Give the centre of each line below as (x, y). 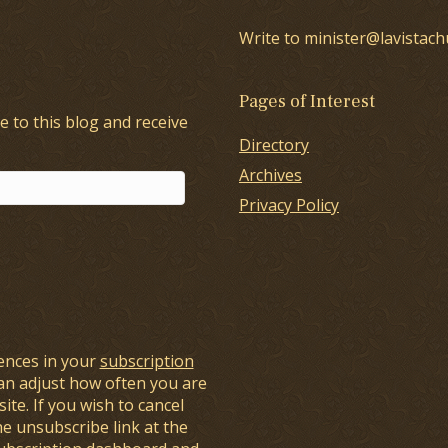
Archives (270, 174)
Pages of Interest (307, 101)
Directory (274, 144)
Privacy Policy (289, 204)
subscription (146, 360)
